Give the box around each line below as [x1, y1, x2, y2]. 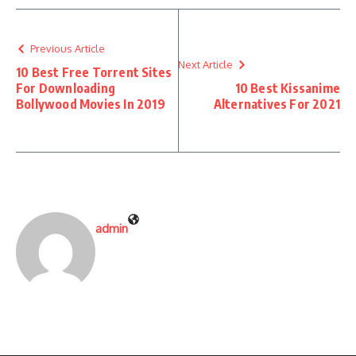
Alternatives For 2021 [213, 95, 340, 112]
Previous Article [30, 41, 105, 55]
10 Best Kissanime [234, 79, 340, 96]
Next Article [178, 57, 233, 71]
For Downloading [16, 79, 115, 96]
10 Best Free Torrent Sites [16, 64, 172, 80]
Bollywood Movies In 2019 [16, 95, 165, 112]
